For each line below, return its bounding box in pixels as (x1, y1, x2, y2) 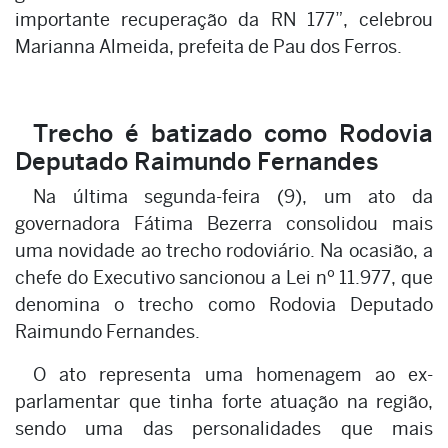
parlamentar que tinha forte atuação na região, (15, 391, 433, 413)
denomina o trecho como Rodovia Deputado (15, 294, 433, 316)
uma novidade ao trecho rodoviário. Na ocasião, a (15, 240, 433, 262)
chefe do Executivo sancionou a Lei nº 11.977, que (15, 267, 433, 289)
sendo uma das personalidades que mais (15, 418, 433, 440)
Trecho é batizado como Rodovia (33, 119, 433, 148)
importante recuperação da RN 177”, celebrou (15, 9, 433, 31)
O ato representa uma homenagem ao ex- (33, 364, 433, 386)
